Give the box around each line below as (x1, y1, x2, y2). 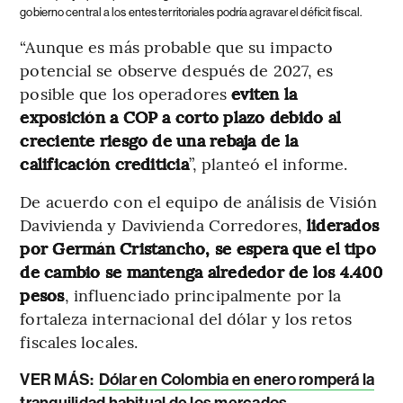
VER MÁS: (20, 370, 97, 390)
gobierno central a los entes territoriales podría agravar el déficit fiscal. (20, 5, 362, 20)
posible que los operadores (20, 82, 232, 105)
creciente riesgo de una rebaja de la (20, 129, 299, 152)
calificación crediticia (20, 152, 189, 175)
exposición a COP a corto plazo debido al (20, 105, 341, 129)
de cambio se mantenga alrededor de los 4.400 (20, 260, 382, 283)
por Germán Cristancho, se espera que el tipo (20, 237, 376, 260)
